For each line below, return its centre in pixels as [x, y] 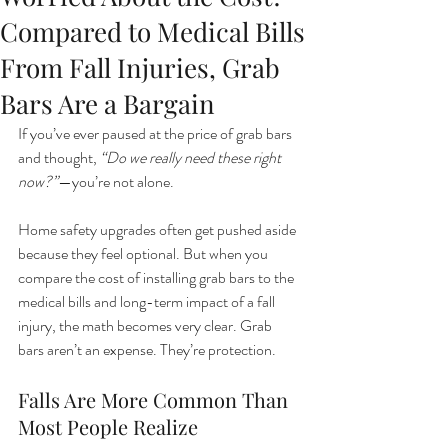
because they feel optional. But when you [144, 253]
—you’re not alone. [116, 181]
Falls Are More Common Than [155, 399]
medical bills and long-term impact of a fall [148, 301]
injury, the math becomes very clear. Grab [146, 325]
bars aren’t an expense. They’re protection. [147, 349]
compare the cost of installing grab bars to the [157, 277]
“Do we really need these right [192, 157]
